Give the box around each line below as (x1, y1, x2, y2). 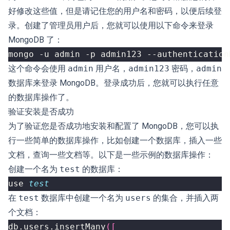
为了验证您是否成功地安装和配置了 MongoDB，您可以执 (8, 121, 219, 131)
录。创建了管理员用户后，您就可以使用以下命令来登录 (8, 21, 214, 30)
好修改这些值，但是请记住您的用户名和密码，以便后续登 (8, 6, 222, 16)
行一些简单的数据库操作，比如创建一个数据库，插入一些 (8, 136, 222, 145)
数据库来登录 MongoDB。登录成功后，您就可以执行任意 (8, 78, 219, 88)
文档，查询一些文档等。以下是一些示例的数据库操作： (8, 150, 214, 160)
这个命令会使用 (8, 64, 68, 73)
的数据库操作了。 (8, 92, 74, 102)
